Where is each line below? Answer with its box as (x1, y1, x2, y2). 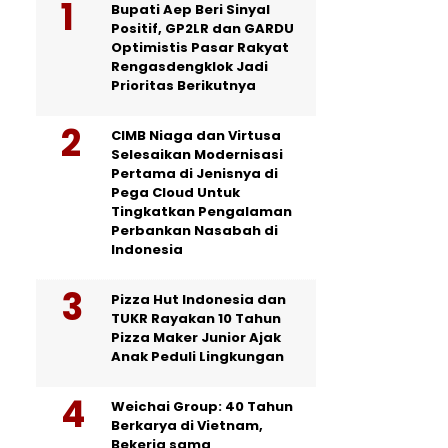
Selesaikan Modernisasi (111, 144, 283, 164)
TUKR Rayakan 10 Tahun (111, 308, 281, 328)
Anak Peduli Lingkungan (111, 346, 284, 366)
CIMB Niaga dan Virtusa (111, 125, 281, 145)
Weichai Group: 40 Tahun (111, 396, 293, 416)
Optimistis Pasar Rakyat (111, 37, 289, 57)
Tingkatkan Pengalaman (111, 201, 292, 221)
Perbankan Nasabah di (111, 220, 278, 240)
